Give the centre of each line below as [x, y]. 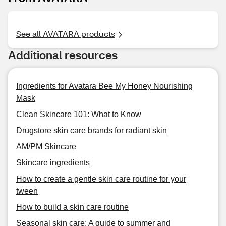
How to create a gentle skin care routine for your [101, 179]
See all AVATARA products [66, 34]
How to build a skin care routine [72, 207]
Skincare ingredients [53, 163]
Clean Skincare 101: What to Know [79, 114]
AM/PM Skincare [46, 147]
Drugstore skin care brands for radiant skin [92, 130]
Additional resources [63, 55]
